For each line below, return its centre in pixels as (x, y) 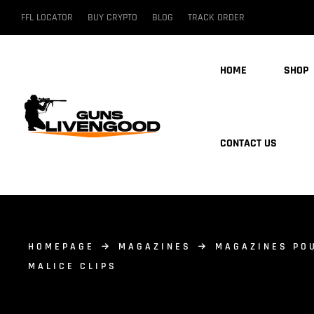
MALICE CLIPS (73, 266)
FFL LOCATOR (47, 17)
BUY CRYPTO (112, 17)
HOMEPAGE (61, 247)
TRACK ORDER (216, 17)
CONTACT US (249, 143)
